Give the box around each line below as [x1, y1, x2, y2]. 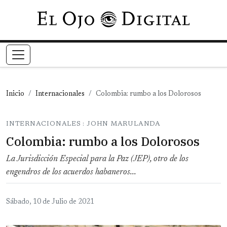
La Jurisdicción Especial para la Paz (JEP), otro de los [6, 155, 188, 164]
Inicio [6, 91, 24, 98]
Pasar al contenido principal [112, 13, 207, 21]
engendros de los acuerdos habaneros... [6, 168, 136, 177]
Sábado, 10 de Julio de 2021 [6, 199, 94, 206]
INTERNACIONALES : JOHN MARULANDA [6, 121, 161, 128]
